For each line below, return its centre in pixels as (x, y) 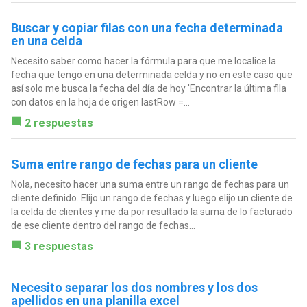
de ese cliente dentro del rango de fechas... (103, 226)
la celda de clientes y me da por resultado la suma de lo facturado (151, 212)
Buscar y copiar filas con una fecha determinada (147, 28)
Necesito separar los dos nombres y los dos (134, 288)
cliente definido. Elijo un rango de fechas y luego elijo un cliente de (151, 198)
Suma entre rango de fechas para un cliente (134, 164)
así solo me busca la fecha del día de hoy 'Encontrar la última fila (148, 89)
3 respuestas (59, 247)
